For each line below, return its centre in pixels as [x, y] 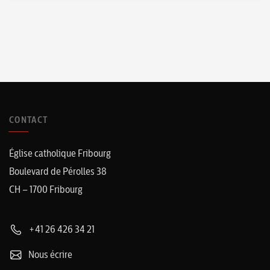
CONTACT [29, 120]
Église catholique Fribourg [60, 153]
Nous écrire [49, 254]
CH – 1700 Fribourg [46, 189]
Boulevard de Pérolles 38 [58, 171]
